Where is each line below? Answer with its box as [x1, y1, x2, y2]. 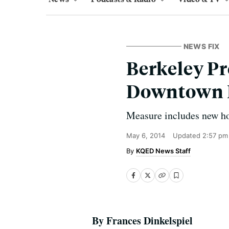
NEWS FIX [183, 42, 220, 51]
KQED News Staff [136, 147, 191, 155]
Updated [173, 131, 202, 140]
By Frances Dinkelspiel [92, 213, 193, 228]
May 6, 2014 [126, 131, 165, 140]
